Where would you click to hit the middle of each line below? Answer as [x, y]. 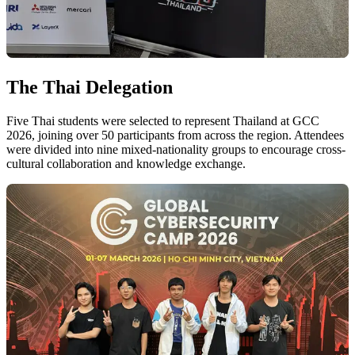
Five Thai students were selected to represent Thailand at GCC [163, 120]
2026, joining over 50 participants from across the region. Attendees [175, 135]
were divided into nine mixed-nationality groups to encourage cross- [176, 149]
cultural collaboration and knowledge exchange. [126, 163]
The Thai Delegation [90, 87]
